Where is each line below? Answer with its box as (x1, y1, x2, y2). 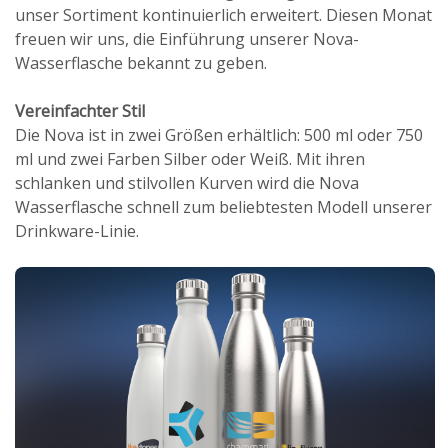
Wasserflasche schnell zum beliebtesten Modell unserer (15, 196, 432, 218)
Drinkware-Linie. (15, 220, 139, 242)
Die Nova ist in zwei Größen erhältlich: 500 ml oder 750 (15, 124, 423, 146)
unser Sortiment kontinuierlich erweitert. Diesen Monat (15, 4, 432, 26)
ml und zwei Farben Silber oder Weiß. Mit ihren (15, 148, 365, 170)
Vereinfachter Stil (15, 100, 145, 122)
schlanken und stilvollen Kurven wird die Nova (15, 172, 359, 194)
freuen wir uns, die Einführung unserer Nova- (15, 28, 359, 50)
